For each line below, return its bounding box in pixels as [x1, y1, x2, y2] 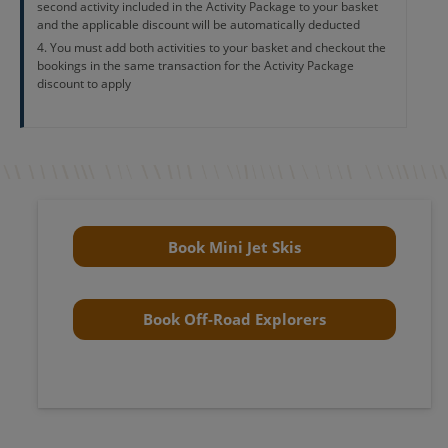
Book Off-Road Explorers [142, 309, 326, 330]
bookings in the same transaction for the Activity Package [36, 57, 354, 75]
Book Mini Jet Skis [167, 236, 301, 257]
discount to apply [36, 75, 131, 93]
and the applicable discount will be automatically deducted [36, 16, 360, 34]
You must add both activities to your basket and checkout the [49, 39, 386, 57]
